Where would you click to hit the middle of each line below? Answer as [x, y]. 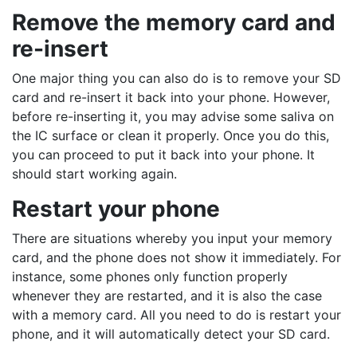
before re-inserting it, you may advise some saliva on [173, 117]
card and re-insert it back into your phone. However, [171, 98]
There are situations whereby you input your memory [172, 239]
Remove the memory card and [174, 23]
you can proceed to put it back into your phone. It [163, 155]
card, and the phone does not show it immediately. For [177, 258]
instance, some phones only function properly [150, 277]
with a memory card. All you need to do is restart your [177, 315]
